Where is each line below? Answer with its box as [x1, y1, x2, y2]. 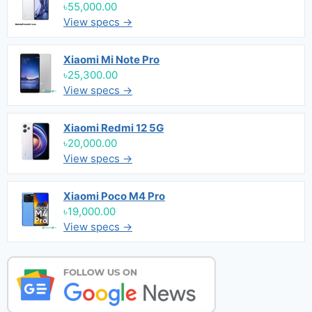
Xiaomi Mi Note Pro [63, 53, 159, 66]
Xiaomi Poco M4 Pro [63, 189, 165, 203]
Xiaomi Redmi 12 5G [63, 121, 164, 134]
